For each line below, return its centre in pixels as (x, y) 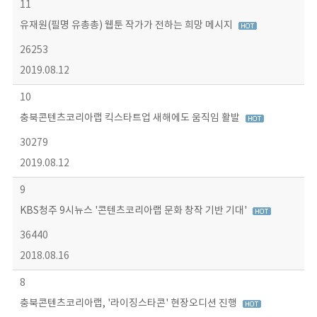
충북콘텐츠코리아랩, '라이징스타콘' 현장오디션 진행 (129, 304)
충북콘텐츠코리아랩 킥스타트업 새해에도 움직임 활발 (131, 118)
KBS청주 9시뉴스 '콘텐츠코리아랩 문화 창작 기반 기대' (134, 211)
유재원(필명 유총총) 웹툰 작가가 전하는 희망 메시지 (127, 25)
